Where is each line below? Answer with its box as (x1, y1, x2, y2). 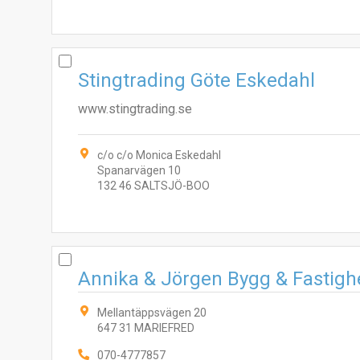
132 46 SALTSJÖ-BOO (97, 179, 210, 192)
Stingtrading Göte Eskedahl (78, 69, 315, 92)
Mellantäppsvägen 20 (97, 306, 207, 319)
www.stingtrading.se (78, 101, 192, 117)
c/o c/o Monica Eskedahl (97, 149, 221, 162)
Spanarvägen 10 (97, 164, 181, 177)
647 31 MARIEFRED (97, 321, 194, 334)
